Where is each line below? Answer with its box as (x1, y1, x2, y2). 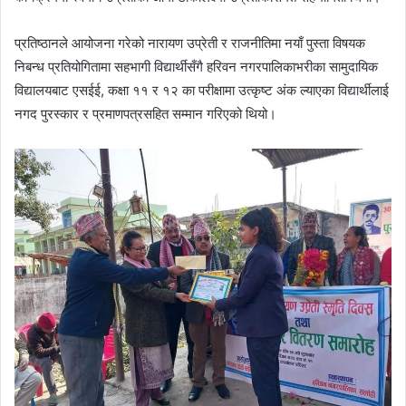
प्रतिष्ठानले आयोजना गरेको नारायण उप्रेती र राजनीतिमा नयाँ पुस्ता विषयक (14, 34, 365, 53)
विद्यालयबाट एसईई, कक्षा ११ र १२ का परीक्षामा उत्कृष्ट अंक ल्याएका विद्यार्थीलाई (14, 82, 389, 100)
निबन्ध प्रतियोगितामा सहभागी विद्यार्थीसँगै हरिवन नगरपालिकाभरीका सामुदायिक (14, 58, 378, 76)
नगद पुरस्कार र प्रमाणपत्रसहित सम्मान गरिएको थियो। (14, 105, 276, 123)
